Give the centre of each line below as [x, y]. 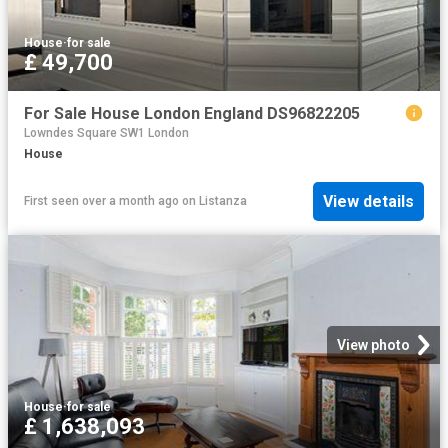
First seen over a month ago [101, 201]
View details [368, 201]
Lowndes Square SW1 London [106, 133]
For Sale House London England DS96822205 [192, 114]
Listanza [223, 201]
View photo [373, 344]
